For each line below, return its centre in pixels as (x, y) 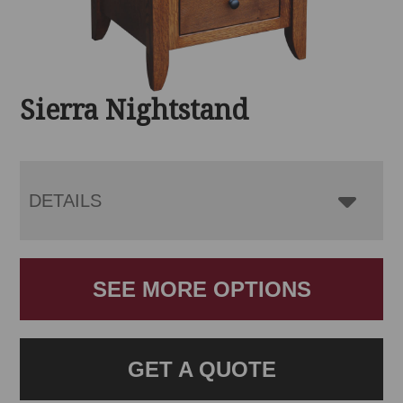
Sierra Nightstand (134, 110)
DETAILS (66, 201)
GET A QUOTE (201, 370)
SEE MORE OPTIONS (201, 290)
